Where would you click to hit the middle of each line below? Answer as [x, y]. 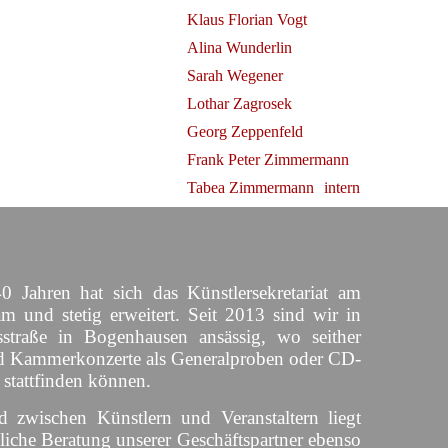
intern [341, 187]
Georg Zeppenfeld [244, 131]
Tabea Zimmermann [250, 187]
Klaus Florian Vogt [246, 19]
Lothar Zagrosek [239, 103]
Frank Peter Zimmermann [267, 159]
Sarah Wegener [234, 75]
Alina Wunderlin [239, 47]
